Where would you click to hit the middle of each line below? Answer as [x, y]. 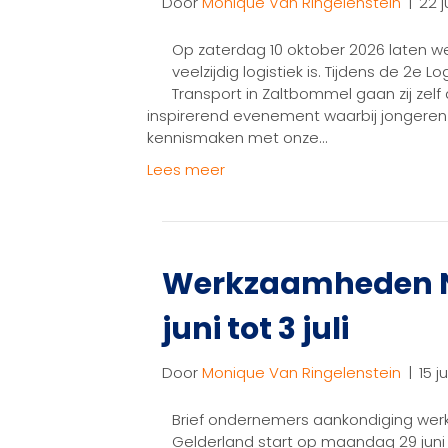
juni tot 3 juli [255, 329]
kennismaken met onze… [237, 138]
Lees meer [186, 170]
